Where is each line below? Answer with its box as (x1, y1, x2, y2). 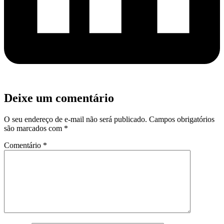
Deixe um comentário (4, 91, 114, 104)
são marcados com (4, 123, 64, 132)
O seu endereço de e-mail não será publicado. (4, 114, 147, 123)
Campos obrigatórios (149, 114, 214, 123)
